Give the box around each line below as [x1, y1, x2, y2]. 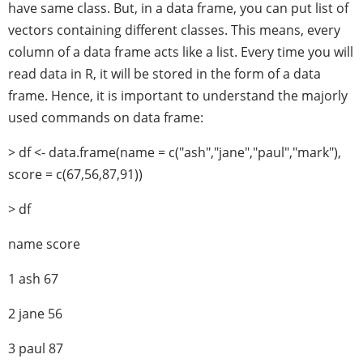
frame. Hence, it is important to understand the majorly [8, 87, 348, 105]
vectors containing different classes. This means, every [8, 21, 340, 39]
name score [8, 235, 80, 253]
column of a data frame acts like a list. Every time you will [8, 43, 353, 61]
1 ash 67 [8, 270, 58, 288]
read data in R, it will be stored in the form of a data [8, 65, 321, 83]
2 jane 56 [8, 305, 62, 322]
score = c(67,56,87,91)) [8, 165, 143, 183]
